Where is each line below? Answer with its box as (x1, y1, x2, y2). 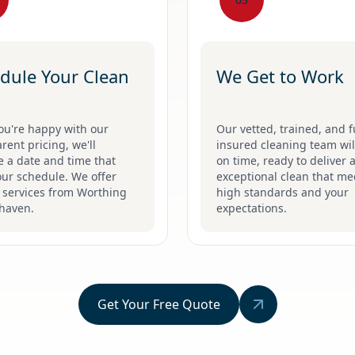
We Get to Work (216, 63, 344, 88)
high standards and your (216, 184, 349, 200)
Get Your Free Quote (97, 295, 220, 313)
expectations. (216, 200, 287, 216)
